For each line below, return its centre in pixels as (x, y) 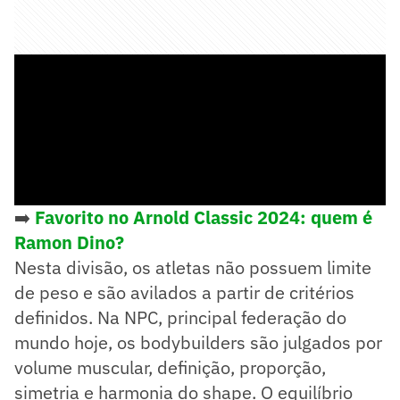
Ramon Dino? (69, 242)
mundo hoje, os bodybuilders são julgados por (198, 342)
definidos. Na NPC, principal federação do (180, 317)
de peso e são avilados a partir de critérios (184, 292)
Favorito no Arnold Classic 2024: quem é (204, 217)
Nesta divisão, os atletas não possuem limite (193, 267)
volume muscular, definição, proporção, (170, 367)
